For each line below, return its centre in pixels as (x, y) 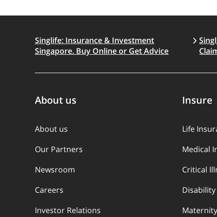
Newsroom (55, 170)
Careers (49, 190)
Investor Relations (68, 210)
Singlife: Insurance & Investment (94, 40)
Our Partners (59, 149)
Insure (197, 100)
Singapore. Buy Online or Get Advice (102, 51)
